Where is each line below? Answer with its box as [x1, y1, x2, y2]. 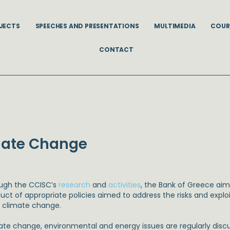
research [59, 180, 91, 190]
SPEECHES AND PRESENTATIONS [35, 21, 139, 30]
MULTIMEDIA [154, 21, 196, 30]
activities [108, 180, 141, 190]
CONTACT [99, 45, 133, 54]
